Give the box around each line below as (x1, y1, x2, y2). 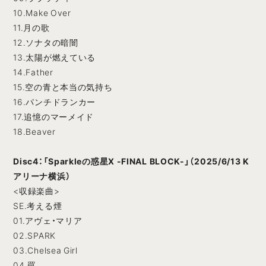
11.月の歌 (13, 21, 50, 34)
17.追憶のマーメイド (13, 110, 94, 123)
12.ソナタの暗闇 (13, 36, 78, 49)
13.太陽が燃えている (13, 51, 96, 64)
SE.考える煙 (13, 199, 62, 212)
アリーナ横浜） (13, 170, 71, 182)
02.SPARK (13, 229, 56, 242)
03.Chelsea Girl (13, 244, 78, 256)
